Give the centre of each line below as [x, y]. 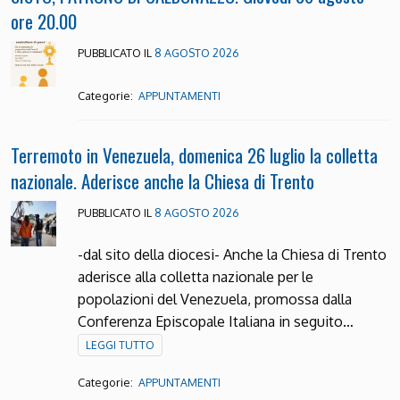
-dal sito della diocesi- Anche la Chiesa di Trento [232, 255]
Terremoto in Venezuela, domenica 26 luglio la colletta [194, 155]
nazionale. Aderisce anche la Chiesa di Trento [162, 181]
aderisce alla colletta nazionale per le [195, 277]
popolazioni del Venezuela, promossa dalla [214, 300]
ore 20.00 [44, 21]
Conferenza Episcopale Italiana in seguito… [215, 322]
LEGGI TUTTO [120, 346]
